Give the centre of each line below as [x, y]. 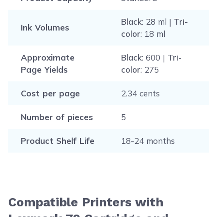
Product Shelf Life [57, 141]
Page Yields [44, 70]
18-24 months [148, 141]
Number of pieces [57, 117]
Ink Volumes [45, 27]
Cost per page [50, 93]
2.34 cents [140, 93]
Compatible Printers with [86, 202]
